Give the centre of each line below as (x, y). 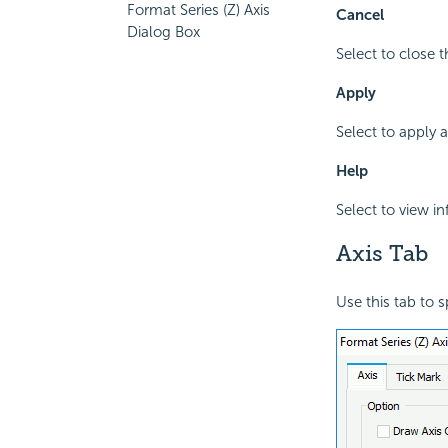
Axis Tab (381, 254)
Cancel (359, 15)
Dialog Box (163, 32)
